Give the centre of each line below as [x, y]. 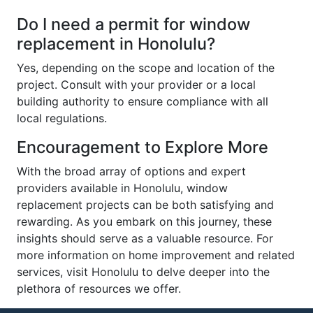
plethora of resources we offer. [99, 289]
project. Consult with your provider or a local [136, 85]
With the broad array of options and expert [131, 171]
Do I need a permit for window [133, 24]
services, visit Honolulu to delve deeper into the [143, 272]
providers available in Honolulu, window [122, 188]
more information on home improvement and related [156, 255]
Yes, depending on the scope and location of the [146, 68]
